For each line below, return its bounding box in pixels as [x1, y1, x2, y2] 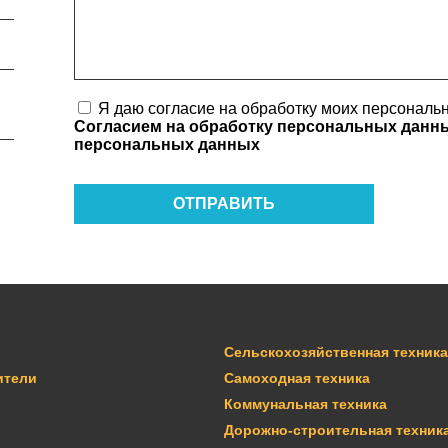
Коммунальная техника [224, 396, 387, 412]
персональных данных [74, 135, 260, 153]
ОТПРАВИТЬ [173, 194, 275, 212]
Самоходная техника [224, 370, 370, 386]
